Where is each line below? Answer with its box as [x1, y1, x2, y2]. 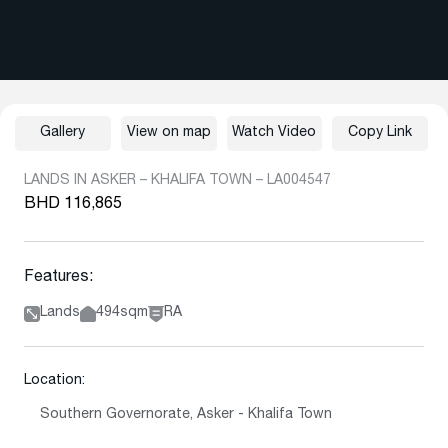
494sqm [96, 306, 148, 320]
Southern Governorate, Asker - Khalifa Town [40, 408, 332, 422]
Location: [24, 374, 85, 388]
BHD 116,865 [24, 197, 122, 213]
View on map [126, 126, 211, 140]
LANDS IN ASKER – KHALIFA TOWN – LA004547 [24, 174, 331, 188]
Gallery [40, 126, 86, 140]
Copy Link [348, 126, 413, 140]
